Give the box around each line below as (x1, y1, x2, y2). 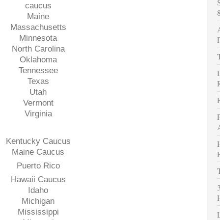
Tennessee (18, 66, 58, 75)
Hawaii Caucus (10, 175, 66, 184)
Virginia (24, 109, 52, 118)
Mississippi (17, 207, 59, 217)
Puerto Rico (16, 161, 60, 170)
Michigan (22, 196, 55, 206)
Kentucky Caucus (5, 137, 71, 146)
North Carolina (11, 44, 65, 54)
